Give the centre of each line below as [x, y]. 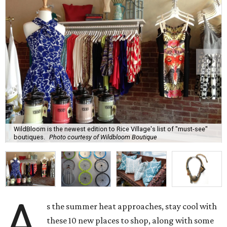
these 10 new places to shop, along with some [130, 221]
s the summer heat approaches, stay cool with [132, 206]
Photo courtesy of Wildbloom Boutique [103, 137]
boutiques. [29, 137]
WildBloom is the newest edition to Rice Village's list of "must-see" [111, 129]
